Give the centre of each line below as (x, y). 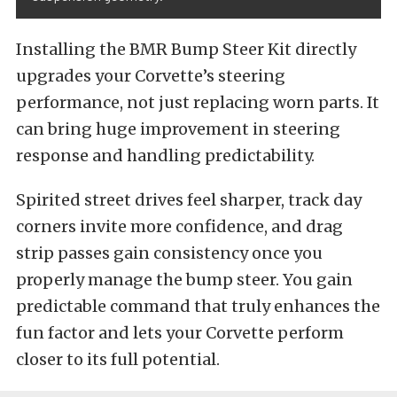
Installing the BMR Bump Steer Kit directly (186, 50)
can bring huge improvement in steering (178, 129)
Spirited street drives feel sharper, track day (189, 200)
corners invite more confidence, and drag (179, 227)
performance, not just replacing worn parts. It (198, 103)
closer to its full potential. (118, 360)
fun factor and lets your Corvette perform (180, 333)
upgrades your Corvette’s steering (151, 76)
